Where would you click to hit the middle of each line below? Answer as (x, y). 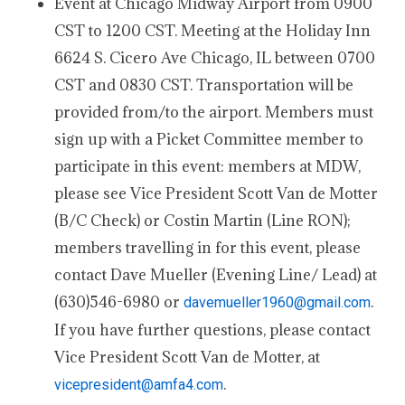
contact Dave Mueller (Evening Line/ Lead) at (216, 275)
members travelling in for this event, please (207, 248)
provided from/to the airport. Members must (214, 112)
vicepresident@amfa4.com (139, 385)
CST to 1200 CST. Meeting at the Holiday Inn (212, 31)
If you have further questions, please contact (212, 330)
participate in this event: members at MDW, (207, 166)
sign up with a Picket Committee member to (209, 139)
